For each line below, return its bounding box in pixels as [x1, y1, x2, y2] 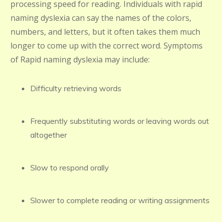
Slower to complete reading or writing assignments [30, 195, 210, 205]
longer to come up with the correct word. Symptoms [10, 40, 203, 51]
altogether [30, 130, 67, 140]
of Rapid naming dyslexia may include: [10, 54, 150, 65]
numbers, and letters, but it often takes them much [10, 26, 200, 37]
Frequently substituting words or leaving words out [30, 116, 209, 126]
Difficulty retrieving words [30, 83, 121, 93]
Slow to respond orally [30, 163, 109, 172]
